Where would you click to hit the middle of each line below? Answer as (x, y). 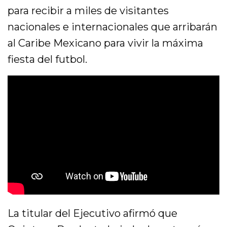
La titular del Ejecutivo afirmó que (93, 213)
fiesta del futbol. (48, 60)
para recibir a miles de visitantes (88, 11)
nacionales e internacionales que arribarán (113, 27)
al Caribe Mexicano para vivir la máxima (106, 43)
